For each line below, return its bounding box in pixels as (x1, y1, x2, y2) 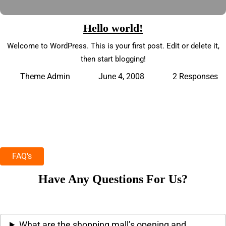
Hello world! (83, 21, 143, 34)
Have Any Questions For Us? (38, 172, 188, 186)
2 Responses (173, 71, 218, 81)
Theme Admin (20, 72, 70, 82)
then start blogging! (80, 54, 146, 64)
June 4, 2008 (98, 71, 144, 81)
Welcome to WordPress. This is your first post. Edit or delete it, (7, 41, 219, 50)
